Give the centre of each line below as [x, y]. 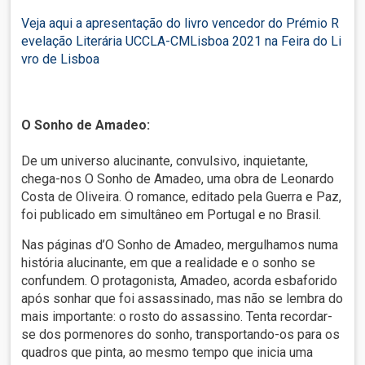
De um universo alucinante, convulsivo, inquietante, [165, 161]
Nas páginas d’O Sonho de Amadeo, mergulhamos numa [180, 245]
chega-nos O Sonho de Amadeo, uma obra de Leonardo [178, 179]
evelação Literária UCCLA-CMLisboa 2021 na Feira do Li [182, 42]
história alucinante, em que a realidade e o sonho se [169, 263]
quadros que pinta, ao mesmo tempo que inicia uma [167, 353]
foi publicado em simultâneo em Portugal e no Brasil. [172, 215]
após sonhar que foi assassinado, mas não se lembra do [182, 299]
